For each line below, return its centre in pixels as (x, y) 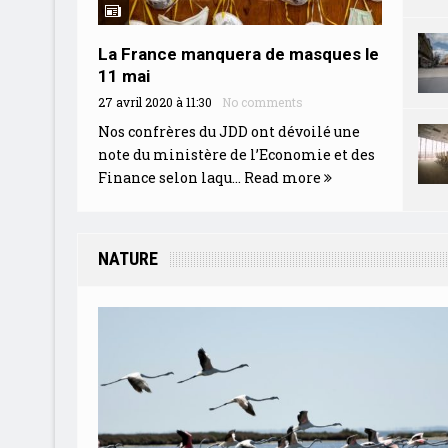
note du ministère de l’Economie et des (236, 154)
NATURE (127, 258)
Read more (283, 177)
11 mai (123, 75)
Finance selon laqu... (170, 177)
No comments (262, 101)
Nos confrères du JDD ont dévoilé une (228, 131)
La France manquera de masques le (238, 53)
